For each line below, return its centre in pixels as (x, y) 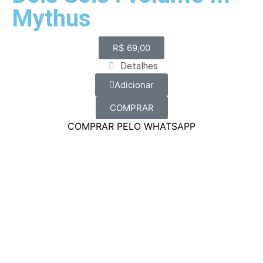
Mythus (51, 19)
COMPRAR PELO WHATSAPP (131, 127)
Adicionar (134, 85)
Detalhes (139, 66)
